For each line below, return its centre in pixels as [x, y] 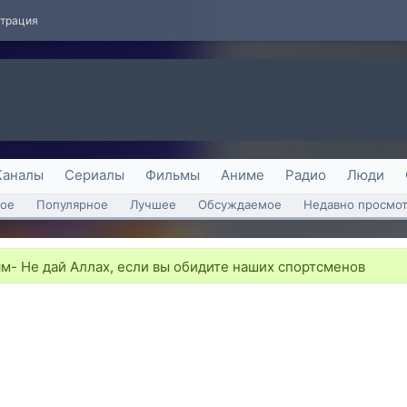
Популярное [72, 204]
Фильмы [173, 175]
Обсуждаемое [240, 204]
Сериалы [94, 175]
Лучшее [153, 204]
